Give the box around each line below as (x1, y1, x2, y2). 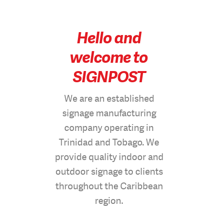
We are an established (64, 92, 154, 105)
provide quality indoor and (54, 150, 163, 163)
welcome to (70, 47, 148, 67)
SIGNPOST (73, 67, 145, 87)
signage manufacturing (62, 107, 156, 119)
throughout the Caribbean (55, 180, 163, 192)
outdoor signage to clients (55, 165, 163, 178)
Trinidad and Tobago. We (59, 136, 159, 148)
